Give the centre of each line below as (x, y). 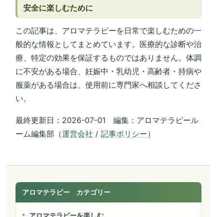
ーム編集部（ (39, 133)
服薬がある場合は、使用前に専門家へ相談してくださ (108, 85)
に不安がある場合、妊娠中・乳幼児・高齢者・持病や (108, 71)
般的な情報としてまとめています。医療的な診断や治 (108, 44)
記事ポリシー (124, 133)
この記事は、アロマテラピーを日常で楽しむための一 (108, 31)
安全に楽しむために (58, 8)
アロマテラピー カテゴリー (66, 192)
